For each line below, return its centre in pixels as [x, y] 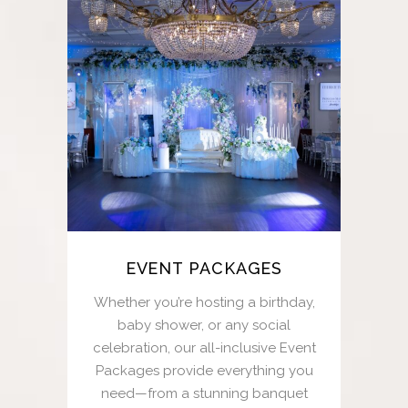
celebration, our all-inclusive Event [204, 348]
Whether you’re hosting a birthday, [204, 302]
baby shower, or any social [204, 325]
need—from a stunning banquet [204, 393]
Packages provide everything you [204, 371]
